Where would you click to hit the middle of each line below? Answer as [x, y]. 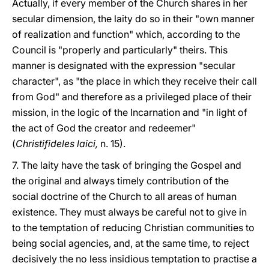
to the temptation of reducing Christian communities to [133, 228]
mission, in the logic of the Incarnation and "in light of [130, 112]
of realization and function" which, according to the [126, 34]
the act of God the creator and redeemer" [104, 128]
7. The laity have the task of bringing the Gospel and [127, 165]
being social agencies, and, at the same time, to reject [131, 243]
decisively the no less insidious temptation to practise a [134, 259]
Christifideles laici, [58, 144]
